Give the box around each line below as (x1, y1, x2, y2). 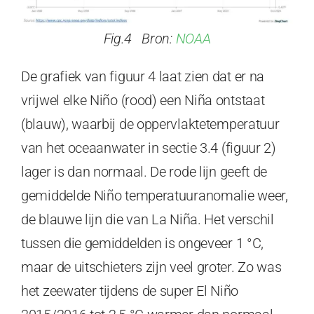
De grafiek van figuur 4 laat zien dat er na (21, 68, 265, 86)
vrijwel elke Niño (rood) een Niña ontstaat (21, 92, 265, 109)
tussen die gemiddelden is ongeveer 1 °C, (21, 235, 264, 252)
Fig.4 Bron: (103, 30, 176, 48)
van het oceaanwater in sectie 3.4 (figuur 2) (21, 139, 276, 157)
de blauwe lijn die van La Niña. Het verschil (21, 211, 274, 228)
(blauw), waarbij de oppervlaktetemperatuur (21, 116, 280, 133)
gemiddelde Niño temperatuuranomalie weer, (21, 187, 288, 205)
